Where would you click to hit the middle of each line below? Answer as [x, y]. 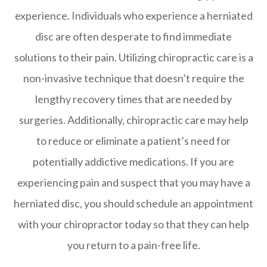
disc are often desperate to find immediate [133, 36]
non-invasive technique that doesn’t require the [133, 78]
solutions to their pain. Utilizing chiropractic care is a [133, 57]
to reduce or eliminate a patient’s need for [133, 140]
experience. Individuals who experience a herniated [133, 15]
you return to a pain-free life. [133, 245]
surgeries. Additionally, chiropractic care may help [133, 119]
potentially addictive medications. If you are [133, 161]
